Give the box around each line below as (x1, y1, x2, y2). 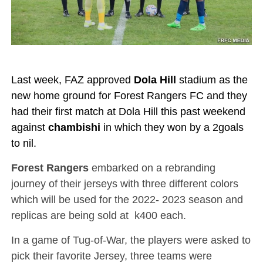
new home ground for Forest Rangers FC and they (11, 89, 247, 102)
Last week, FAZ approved (11, 73, 134, 86)
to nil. (11, 136, 39, 149)
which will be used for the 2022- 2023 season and (11, 193, 243, 205)
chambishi (48, 120, 100, 133)
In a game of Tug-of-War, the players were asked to (11, 233, 251, 246)
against (11, 120, 48, 133)
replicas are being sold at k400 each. (11, 208, 189, 221)
